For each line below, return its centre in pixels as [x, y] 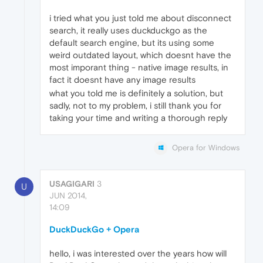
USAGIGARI [72, 184]
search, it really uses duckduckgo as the [128, 31]
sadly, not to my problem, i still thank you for [135, 106]
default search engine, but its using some [132, 43]
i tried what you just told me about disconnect [140, 18]
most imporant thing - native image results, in [139, 68]
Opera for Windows [206, 148]
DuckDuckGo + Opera [95, 230]
